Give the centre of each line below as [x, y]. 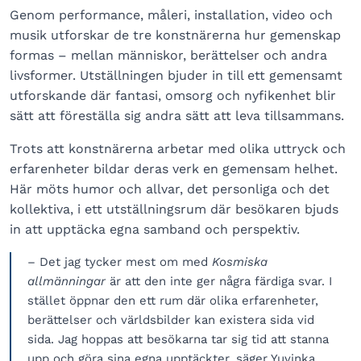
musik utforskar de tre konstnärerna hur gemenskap [175, 35]
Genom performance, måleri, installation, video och [171, 15]
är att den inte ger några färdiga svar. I [219, 281]
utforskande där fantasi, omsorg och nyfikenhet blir [173, 95]
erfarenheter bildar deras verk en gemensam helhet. [174, 168]
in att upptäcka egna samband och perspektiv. [155, 229]
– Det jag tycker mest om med [120, 261]
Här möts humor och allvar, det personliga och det [170, 189]
